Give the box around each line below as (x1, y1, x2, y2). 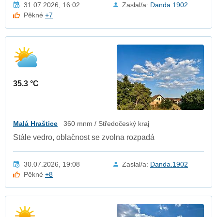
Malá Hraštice (13, 119, 58, 127)
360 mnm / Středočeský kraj (63, 119, 149, 127)
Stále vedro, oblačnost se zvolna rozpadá (13, 133, 155, 141)
